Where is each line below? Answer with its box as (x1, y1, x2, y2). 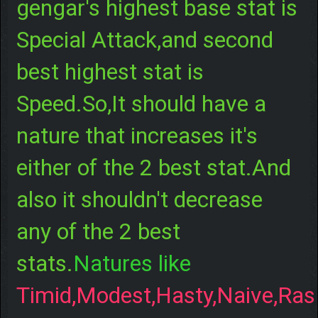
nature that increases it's (16, 121, 258, 149)
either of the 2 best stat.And (16, 153, 291, 181)
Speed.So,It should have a (16, 89, 266, 117)
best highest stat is (16, 57, 204, 85)
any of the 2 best (16, 217, 180, 245)
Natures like (72, 249, 191, 277)
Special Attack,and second (16, 26, 273, 53)
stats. (16, 249, 73, 277)
